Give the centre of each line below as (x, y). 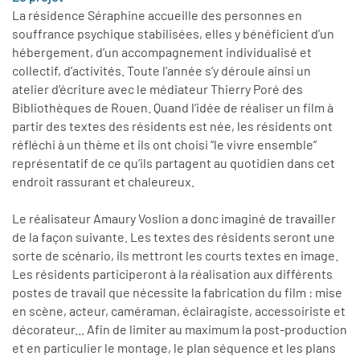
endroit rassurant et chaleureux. (103, 182)
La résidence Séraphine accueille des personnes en (157, 15)
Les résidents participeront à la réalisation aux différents (172, 274)
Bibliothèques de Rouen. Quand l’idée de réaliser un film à (173, 108)
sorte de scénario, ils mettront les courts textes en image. (175, 256)
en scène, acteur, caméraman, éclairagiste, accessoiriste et (179, 311)
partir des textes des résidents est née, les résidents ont (172, 126)
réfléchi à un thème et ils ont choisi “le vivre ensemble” (164, 145)
